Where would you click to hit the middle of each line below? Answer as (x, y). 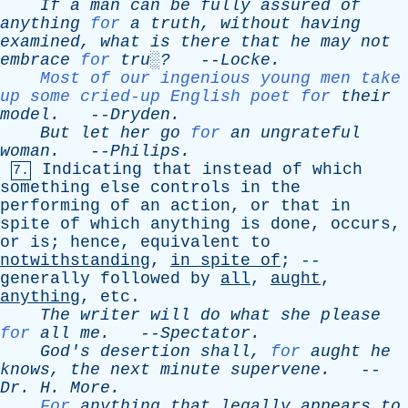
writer (110, 315)
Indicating (92, 169)
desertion (145, 352)
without (255, 24)
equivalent (190, 242)
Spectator (205, 333)
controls (190, 188)
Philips (145, 151)
